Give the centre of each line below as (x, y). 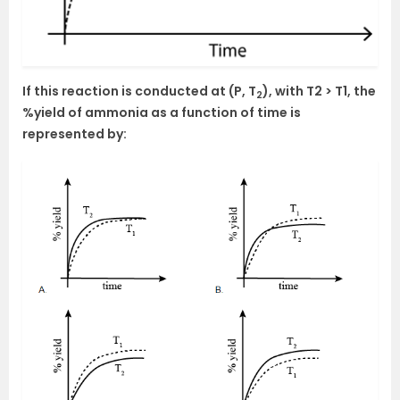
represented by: (75, 134)
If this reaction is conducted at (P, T (139, 92)
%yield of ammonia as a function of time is (162, 113)
